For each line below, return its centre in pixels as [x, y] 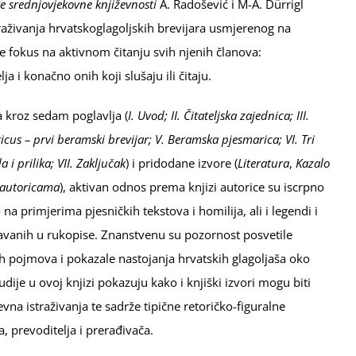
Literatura [263, 163]
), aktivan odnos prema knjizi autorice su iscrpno [192, 187]
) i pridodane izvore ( [181, 163]
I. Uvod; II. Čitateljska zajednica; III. [218, 115]
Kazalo [312, 163]
